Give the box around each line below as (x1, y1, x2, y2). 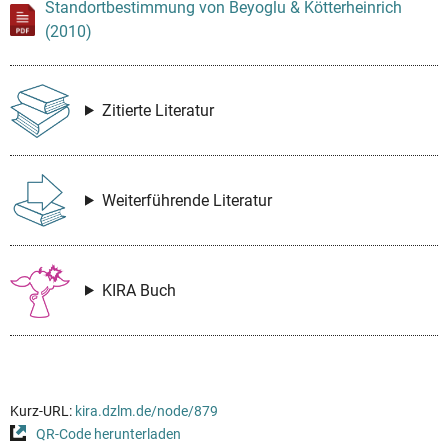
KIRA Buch (101, 280, 176, 300)
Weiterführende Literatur (101, 190, 272, 210)
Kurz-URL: (10, 402, 75, 420)
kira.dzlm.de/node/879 (75, 402, 218, 420)
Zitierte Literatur (101, 100, 214, 120)
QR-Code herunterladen (35, 425, 181, 443)
